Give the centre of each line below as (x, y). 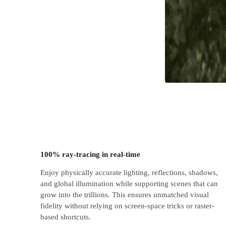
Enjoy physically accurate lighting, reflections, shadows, (129, 172)
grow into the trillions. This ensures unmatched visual (125, 194)
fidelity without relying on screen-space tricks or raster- (127, 206)
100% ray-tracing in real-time (90, 154)
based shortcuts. (66, 217)
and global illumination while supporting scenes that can (129, 183)
